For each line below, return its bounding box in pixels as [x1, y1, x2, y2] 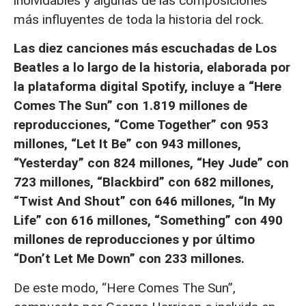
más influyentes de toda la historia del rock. [14, 12, 264, 28]
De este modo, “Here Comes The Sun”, [14, 279, 236, 296]
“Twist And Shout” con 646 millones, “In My [14, 193, 276, 210]
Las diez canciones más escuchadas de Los [14, 40, 277, 57]
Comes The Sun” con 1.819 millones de [14, 98, 247, 114]
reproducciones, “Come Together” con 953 [14, 117, 268, 133]
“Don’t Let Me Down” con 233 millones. [14, 251, 245, 267]
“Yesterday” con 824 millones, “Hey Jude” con [14, 155, 289, 171]
